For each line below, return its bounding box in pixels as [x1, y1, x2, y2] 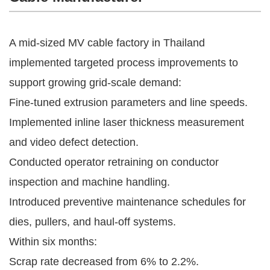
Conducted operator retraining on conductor [9, 155, 219, 168]
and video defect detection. [9, 136, 139, 148]
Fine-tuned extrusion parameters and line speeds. [9, 96, 248, 108]
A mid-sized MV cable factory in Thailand [9, 36, 205, 49]
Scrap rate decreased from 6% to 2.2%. [9, 255, 199, 268]
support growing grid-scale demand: [9, 76, 181, 89]
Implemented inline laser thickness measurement [9, 116, 244, 128]
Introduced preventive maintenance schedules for [9, 195, 246, 208]
